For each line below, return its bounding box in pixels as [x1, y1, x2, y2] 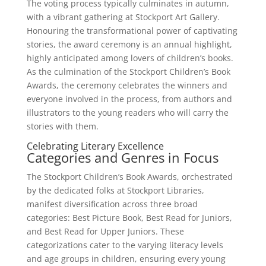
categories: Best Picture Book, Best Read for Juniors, [26, 211, 232, 223]
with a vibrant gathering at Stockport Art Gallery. [26, 11, 220, 23]
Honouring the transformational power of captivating [26, 24, 237, 36]
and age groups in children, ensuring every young [26, 252, 226, 264]
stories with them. [26, 120, 99, 132]
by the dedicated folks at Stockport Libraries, [26, 184, 204, 196]
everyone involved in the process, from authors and [26, 93, 232, 104]
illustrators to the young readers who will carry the [26, 106, 229, 118]
